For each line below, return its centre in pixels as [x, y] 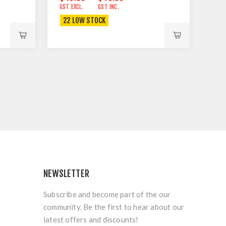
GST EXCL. [71, 7]
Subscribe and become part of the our [107, 194]
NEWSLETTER [66, 173]
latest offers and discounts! [91, 219]
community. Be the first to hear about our [114, 207]
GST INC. [108, 7]
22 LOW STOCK [84, 20]
